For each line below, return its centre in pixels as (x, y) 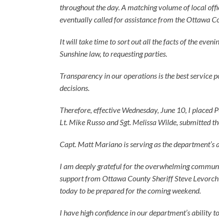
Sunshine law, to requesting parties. (113, 53)
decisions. (75, 88)
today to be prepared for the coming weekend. (130, 190)
